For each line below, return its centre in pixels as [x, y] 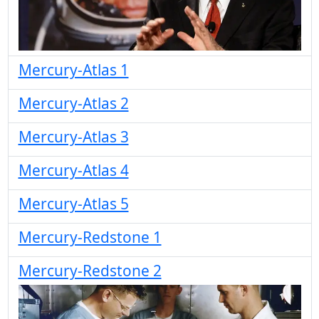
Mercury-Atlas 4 [73, 171]
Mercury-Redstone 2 [90, 271]
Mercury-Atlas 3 [73, 137]
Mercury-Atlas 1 [73, 70]
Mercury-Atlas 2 [73, 104]
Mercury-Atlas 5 [73, 204]
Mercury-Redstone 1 [90, 237]
